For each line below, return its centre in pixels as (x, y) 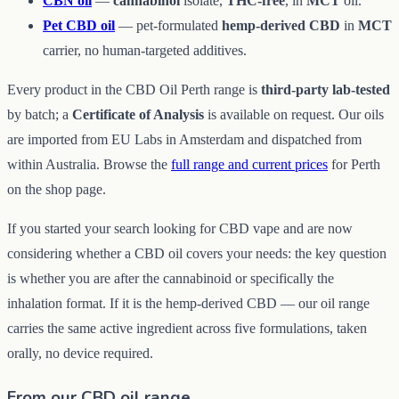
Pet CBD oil (79, 26)
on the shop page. (57, 190)
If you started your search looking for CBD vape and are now (180, 229)
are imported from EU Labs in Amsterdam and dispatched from (184, 140)
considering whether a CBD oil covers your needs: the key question (197, 254)
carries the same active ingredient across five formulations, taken (187, 329)
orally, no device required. (80, 354)
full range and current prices (249, 165)
